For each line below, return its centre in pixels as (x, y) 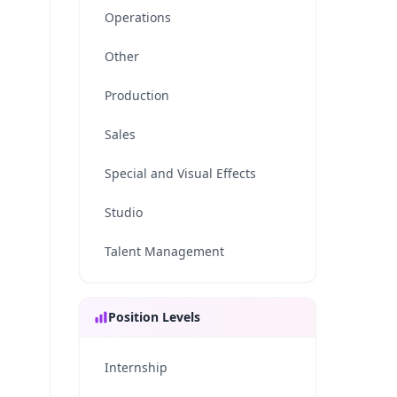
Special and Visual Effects (180, 173)
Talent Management (164, 251)
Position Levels (154, 317)
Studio (124, 212)
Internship (136, 367)
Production (137, 95)
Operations (138, 17)
